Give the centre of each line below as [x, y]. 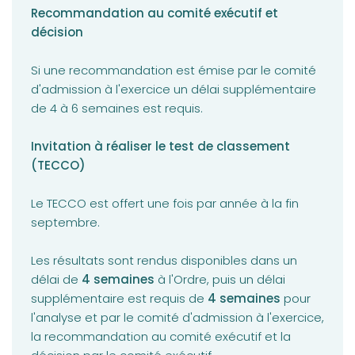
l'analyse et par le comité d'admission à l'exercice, [177, 318]
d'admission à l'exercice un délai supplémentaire [174, 90]
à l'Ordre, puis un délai [220, 280]
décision [57, 32]
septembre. [67, 223]
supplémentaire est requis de [119, 299]
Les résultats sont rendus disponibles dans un [164, 261]
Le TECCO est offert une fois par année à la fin [165, 204]
